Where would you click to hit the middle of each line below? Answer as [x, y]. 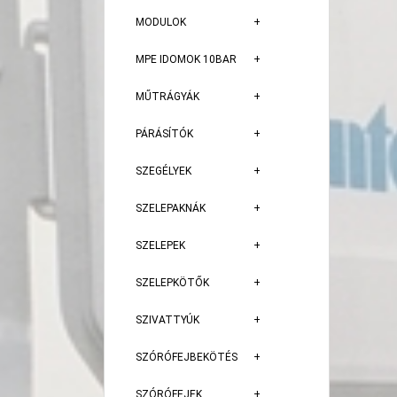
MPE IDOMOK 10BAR [186, 59]
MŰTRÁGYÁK [167, 97]
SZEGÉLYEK [163, 171]
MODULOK [161, 22]
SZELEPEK [160, 245]
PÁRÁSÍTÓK [164, 134]
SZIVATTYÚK [167, 320]
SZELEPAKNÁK [171, 208]
